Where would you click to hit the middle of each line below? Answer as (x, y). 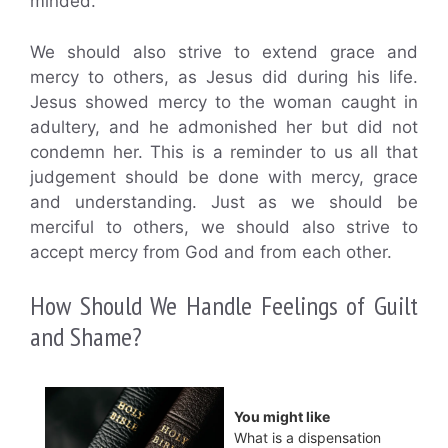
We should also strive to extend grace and (224, 51)
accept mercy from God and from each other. (211, 251)
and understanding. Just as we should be (224, 201)
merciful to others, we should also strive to (224, 226)
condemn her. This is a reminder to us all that (224, 151)
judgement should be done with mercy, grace (224, 176)
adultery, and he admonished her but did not (224, 126)
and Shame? (86, 337)
